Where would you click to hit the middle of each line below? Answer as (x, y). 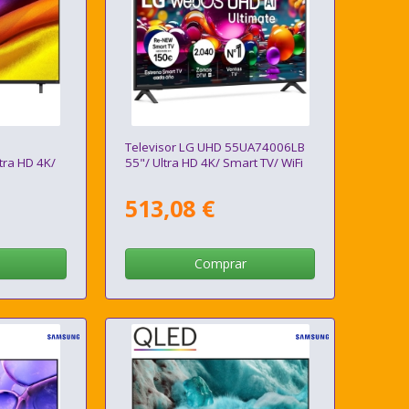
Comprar (220, 264)
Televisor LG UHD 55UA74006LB (215, 147)
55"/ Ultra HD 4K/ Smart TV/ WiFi (215, 163)
